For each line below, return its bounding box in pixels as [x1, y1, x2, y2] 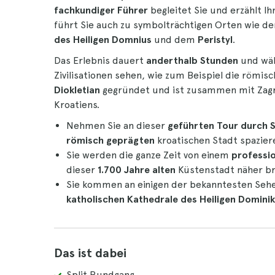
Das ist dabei [54, 246, 126, 260]
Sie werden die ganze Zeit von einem [66, 149, 231, 161]
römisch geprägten [66, 134, 155, 146]
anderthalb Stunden [146, 55, 238, 66]
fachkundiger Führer [54, 4, 148, 16]
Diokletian [54, 84, 103, 96]
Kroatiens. [54, 99, 99, 110]
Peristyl [198, 34, 233, 45]
